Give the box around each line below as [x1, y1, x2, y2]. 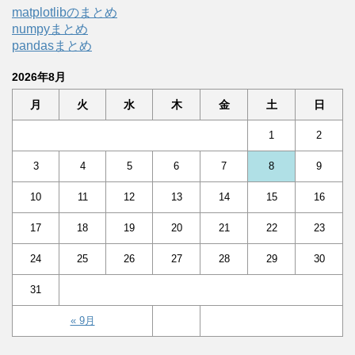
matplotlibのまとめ [12, 5, 117, 19]
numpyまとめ [12, 21, 88, 36]
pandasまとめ [12, 38, 92, 52]
